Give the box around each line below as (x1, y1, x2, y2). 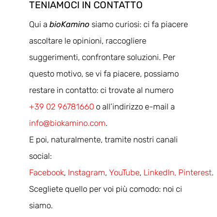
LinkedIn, (143, 167, 176, 177)
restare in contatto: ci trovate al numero (29, 85, 173, 95)
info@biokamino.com (29, 118, 106, 128)
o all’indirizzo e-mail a (93, 101, 175, 111)
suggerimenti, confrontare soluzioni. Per (29, 52, 175, 62)
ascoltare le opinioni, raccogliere (29, 35, 146, 46)
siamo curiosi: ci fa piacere (91, 19, 188, 29)
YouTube (108, 167, 139, 177)
